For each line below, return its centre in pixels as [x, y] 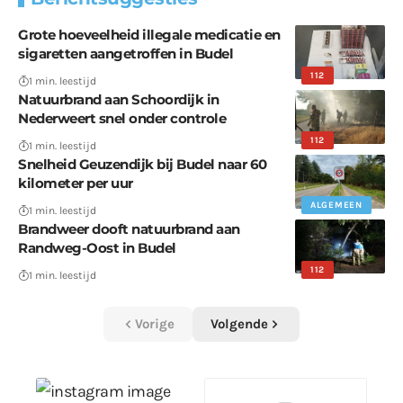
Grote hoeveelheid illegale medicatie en [149, 35]
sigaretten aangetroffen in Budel [125, 54]
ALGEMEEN [336, 206]
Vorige [155, 324]
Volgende [239, 324]
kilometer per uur [76, 184]
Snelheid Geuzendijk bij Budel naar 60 [143, 165]
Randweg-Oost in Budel [97, 248]
